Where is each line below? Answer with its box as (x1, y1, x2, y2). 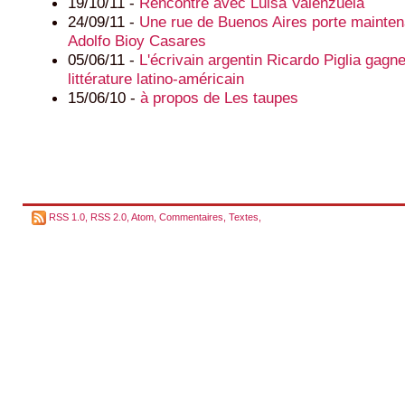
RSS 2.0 (90, 211, 127, 222)
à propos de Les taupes (140, 88, 298, 107)
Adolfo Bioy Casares (68, 31, 206, 50)
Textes (229, 211, 259, 222)
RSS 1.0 (49, 211, 85, 222)
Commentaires (159, 211, 223, 222)
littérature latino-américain (68, 69, 244, 88)
